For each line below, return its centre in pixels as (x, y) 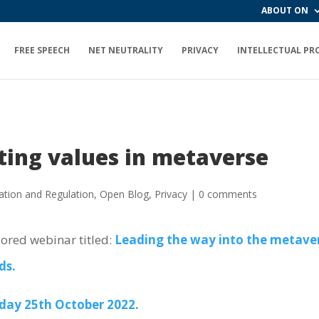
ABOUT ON (285, 10)
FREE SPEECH (42, 50)
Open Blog (125, 194)
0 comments (228, 194)
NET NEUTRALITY (126, 50)
